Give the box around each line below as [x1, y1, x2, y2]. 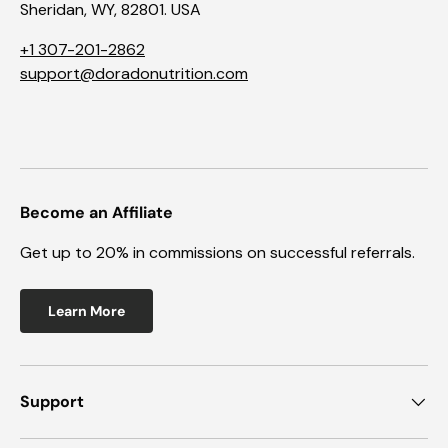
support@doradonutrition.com [20, 62, 248, 84]
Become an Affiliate [20, 201, 173, 223]
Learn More [48, 301, 125, 320]
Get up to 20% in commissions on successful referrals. [20, 241, 415, 263]
